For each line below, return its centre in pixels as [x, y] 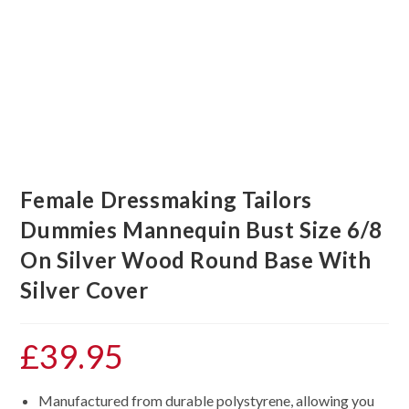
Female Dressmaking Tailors [167, 200]
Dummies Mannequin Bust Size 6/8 [202, 230]
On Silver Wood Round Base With [196, 260]
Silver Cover [84, 290]
